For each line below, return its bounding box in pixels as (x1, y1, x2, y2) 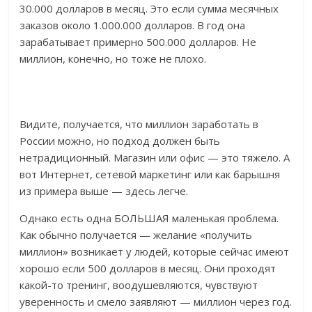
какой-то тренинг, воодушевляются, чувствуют (19, 278, 258, 292)
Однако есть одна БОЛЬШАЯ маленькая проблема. (19, 211, 279, 226)
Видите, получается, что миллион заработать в (19, 117, 259, 132)
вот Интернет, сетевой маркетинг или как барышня (19, 167, 281, 182)
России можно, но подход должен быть (19, 134, 221, 148)
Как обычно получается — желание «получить (19, 228, 253, 242)
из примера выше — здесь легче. (19, 184, 189, 198)
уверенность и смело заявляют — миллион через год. (19, 295, 292, 309)
